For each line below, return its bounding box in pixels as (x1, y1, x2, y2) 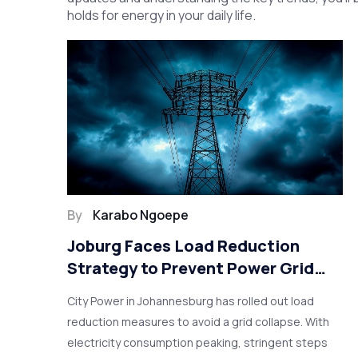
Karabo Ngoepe (93, 206, 189, 225)
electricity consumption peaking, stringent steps (67, 335, 328, 351)
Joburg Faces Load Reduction (67, 235, 300, 257)
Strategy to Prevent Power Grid (67, 257, 315, 280)
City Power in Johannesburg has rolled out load (67, 293, 315, 309)
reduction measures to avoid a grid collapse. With (67, 314, 330, 330)
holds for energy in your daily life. (67, 6, 257, 24)
